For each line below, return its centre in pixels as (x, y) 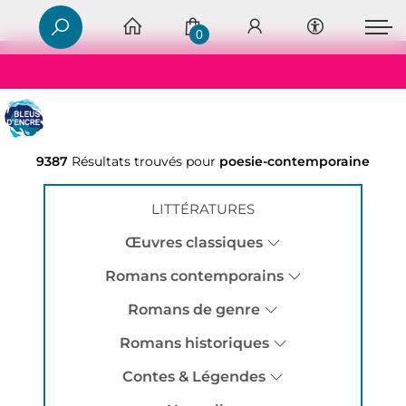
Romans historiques (194, 343)
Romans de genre (194, 309)
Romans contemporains (194, 275)
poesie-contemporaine (295, 161)
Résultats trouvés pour (145, 161)
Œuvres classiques (194, 242)
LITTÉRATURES (203, 208)
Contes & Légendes (194, 376)
